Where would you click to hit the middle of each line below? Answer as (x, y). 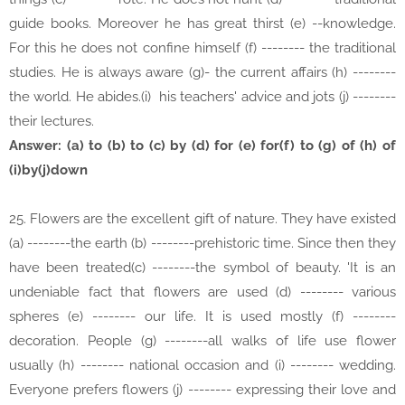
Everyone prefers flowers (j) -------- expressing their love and (202, 390)
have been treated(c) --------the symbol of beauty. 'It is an (202, 268)
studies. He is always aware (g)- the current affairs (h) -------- (202, 73)
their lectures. (52, 122)
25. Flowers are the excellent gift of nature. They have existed (202, 219)
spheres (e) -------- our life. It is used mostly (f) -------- (202, 317)
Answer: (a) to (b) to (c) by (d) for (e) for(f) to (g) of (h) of (202, 146)
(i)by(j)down (48, 170)
